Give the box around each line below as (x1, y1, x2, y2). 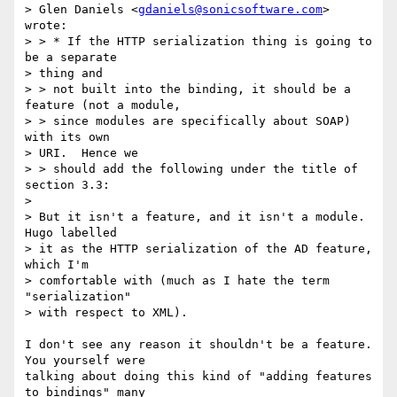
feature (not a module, (25, 98, 188, 113)
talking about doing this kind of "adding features (25, 370, 372, 384)
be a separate (25, 51, 124, 65)
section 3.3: (25, 178, 110, 192)
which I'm (25, 258, 96, 272)
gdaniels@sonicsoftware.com (138, 3, 323, 17)
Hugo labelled (25, 226, 124, 240)
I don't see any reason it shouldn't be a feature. (25, 338, 372, 352)
